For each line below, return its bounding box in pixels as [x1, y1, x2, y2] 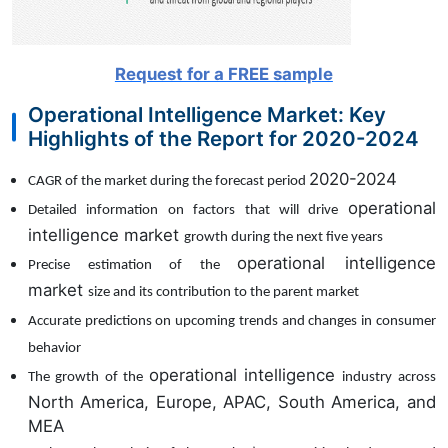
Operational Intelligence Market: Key [28, 102, 386, 128]
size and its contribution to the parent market [88, 285, 359, 301]
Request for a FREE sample [114, 64, 333, 85]
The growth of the [28, 369, 149, 385]
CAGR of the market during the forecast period [28, 174, 309, 190]
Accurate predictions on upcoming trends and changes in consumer [28, 314, 436, 330]
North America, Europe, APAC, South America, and [28, 391, 436, 412]
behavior [28, 341, 81, 357]
